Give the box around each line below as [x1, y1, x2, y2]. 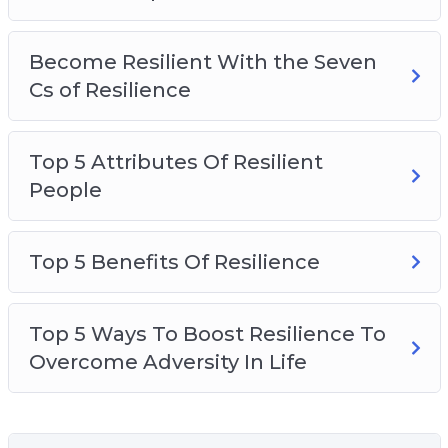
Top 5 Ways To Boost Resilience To [28, 321, 386, 346]
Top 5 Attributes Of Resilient [28, 149, 323, 174]
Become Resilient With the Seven [28, 49, 377, 74]
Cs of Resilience [28, 77, 191, 102]
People [28, 177, 102, 202]
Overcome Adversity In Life [28, 349, 307, 374]
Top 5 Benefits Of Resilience [28, 249, 320, 274]
